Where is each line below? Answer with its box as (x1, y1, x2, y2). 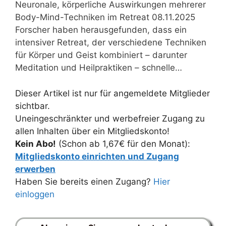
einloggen (15, 189, 54, 199)
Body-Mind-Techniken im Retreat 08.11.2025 (15, 12, 195, 22)
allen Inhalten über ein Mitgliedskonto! (15, 126, 169, 136)
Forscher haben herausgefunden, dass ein (15, 25, 187, 35)
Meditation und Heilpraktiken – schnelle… (15, 63, 182, 73)
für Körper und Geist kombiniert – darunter (15, 50, 187, 60)
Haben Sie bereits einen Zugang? (15, 176, 153, 187)
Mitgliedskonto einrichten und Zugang (15, 151, 179, 161)
